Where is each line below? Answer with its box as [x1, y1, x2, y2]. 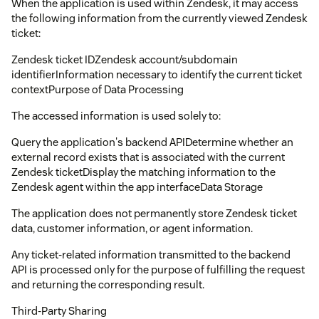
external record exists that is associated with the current [11, 150, 285, 164]
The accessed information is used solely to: [11, 108, 221, 122]
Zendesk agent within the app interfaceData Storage [11, 179, 263, 194]
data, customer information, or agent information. [11, 221, 253, 235]
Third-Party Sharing [11, 303, 107, 318]
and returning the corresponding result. [11, 277, 204, 291]
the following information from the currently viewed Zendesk [11, 11, 308, 25]
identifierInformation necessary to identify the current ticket [11, 67, 302, 81]
